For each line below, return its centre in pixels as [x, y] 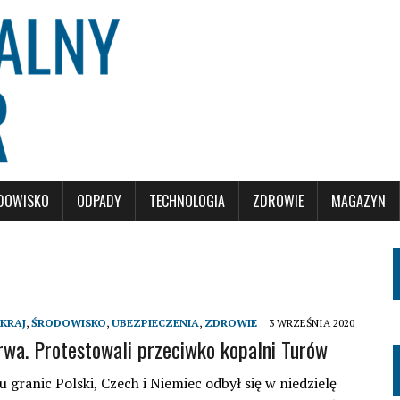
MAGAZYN [358, 201]
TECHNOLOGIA [187, 201]
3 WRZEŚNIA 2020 [312, 323]
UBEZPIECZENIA [155, 323]
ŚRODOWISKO [69, 323]
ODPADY [99, 201]
